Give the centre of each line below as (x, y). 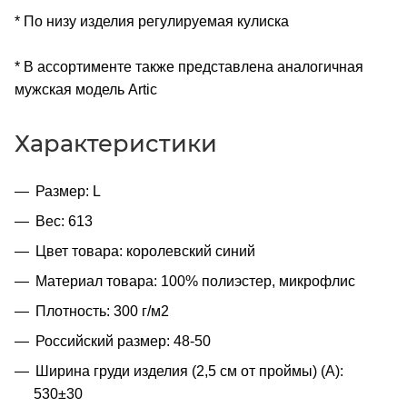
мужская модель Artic (86, 89)
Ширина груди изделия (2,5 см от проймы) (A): (189, 371)
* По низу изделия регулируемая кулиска (152, 21)
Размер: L (68, 191)
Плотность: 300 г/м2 (102, 311)
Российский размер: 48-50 (123, 341)
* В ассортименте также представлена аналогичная (189, 66)
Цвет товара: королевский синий (145, 251)
